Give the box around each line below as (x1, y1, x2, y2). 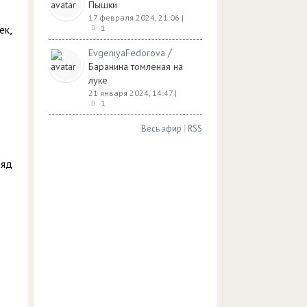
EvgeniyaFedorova (88, 47, 165, 59)
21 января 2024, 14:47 (88, 88, 173, 98)
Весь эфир (141, 123, 182, 134)
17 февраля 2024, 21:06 (88, 12, 180, 23)
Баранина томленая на (88, 60, 183, 73)
